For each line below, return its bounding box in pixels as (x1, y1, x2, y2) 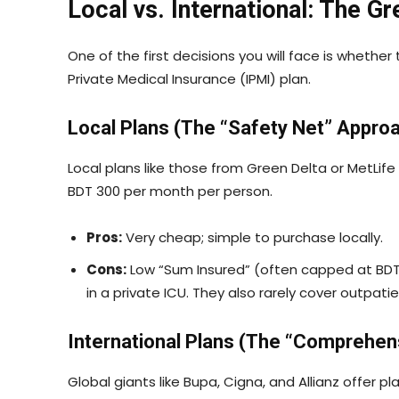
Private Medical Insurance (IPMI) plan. (68, 69, 311, 89)
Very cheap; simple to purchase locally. (122, 228, 383, 248)
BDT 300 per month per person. (68, 182, 273, 201)
